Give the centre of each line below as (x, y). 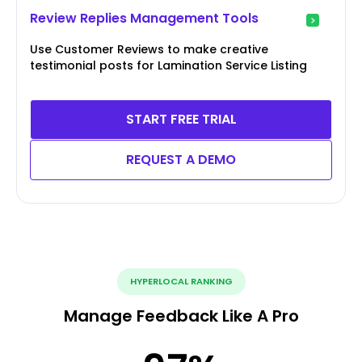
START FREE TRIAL (181, 120)
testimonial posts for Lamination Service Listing (168, 66)
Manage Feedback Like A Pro (181, 316)
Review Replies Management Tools (144, 19)
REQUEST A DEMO (181, 160)
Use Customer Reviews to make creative (149, 50)
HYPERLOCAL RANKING (181, 282)
